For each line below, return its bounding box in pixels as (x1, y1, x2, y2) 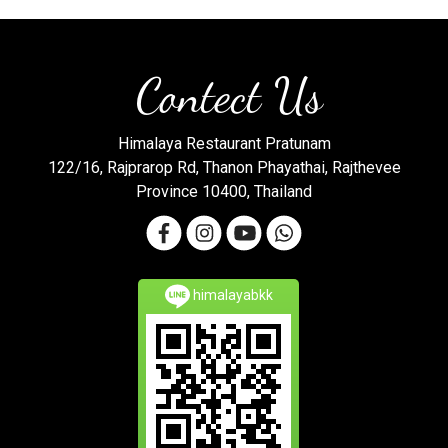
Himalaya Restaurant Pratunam (117, 134, 331, 153)
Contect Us (124, 67, 324, 124)
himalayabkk (189, 286, 273, 303)
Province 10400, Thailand (136, 182, 312, 201)
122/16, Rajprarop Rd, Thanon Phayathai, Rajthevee (47, 158, 401, 177)
